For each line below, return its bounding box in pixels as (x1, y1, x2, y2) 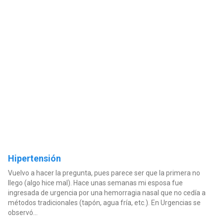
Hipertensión (7, 153, 61, 164)
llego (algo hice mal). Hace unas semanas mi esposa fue (7, 178, 183, 187)
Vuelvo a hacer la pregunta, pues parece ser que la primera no (7, 168, 200, 177)
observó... (7, 208, 38, 217)
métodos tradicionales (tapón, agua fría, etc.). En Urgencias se (7, 198, 201, 207)
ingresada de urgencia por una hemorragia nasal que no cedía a (7, 188, 206, 197)
